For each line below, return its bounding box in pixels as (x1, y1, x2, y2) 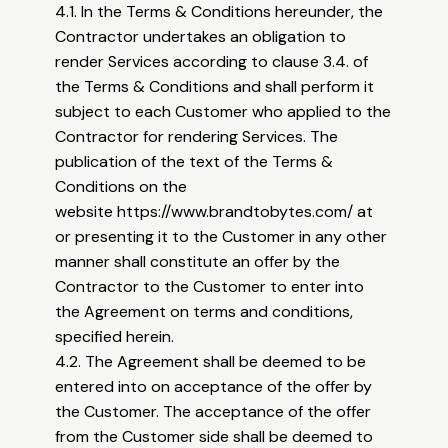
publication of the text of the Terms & (55, 151, 334, 173)
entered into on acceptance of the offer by (55, 376, 373, 398)
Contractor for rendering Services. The (55, 126, 339, 148)
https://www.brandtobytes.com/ (117, 201, 354, 223)
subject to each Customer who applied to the (55, 101, 392, 123)
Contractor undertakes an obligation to (55, 26, 347, 48)
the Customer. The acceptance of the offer (55, 401, 372, 423)
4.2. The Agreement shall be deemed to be (55, 351, 367, 373)
